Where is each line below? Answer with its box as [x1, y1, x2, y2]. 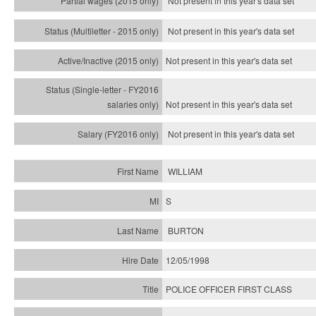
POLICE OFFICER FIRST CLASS [166, 283, 292, 295]
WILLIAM [168, 165, 202, 177]
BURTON [168, 224, 204, 236]
